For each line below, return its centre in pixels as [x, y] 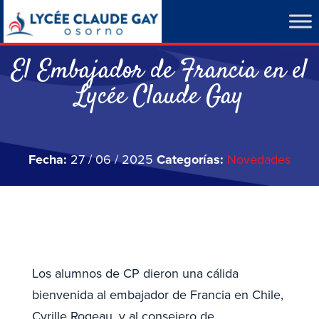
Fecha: [49, 159]
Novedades [259, 159]
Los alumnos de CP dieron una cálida [135, 274]
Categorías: [190, 159]
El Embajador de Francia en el [159, 71]
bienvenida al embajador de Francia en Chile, [157, 295]
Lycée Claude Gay [159, 96]
